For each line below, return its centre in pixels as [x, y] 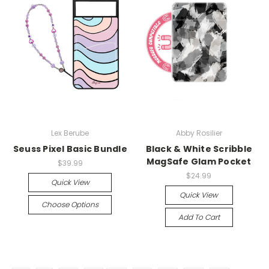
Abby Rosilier [199, 133]
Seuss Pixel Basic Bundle [70, 149]
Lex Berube [70, 133]
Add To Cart [199, 217]
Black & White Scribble [199, 149]
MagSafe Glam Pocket [199, 162]
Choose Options [70, 204]
